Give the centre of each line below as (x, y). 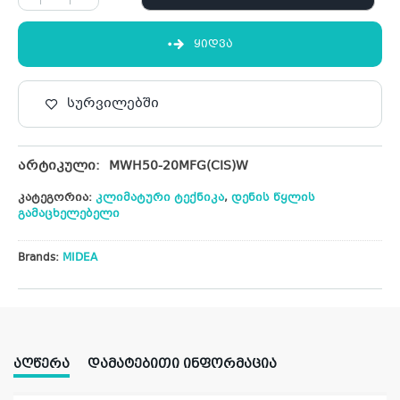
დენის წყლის (273, 199)
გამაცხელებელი (69, 215)
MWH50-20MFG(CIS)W (179, 167)
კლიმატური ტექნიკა (160, 199)
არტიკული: (59, 167)
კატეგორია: (57, 199)
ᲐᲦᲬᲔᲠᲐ (42, 365)
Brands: (40, 258)
